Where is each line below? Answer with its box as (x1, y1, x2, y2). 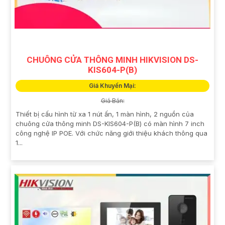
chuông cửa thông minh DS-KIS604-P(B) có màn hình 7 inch (16, 119, 204, 128)
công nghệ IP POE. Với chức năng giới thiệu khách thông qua (16, 129, 207, 137)
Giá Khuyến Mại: (89, 81, 136, 89)
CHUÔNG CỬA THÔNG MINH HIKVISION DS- (27, 54, 198, 65)
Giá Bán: (100, 96, 125, 104)
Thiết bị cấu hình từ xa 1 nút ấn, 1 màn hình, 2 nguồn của (16, 109, 194, 118)
